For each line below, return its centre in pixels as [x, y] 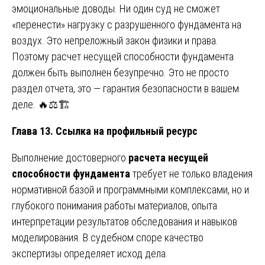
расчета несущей [168, 157]
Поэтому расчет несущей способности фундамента [123, 56]
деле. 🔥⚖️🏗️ [41, 104]
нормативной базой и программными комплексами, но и [130, 189]
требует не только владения [191, 173]
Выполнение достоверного [70, 157]
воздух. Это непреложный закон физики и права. [115, 40]
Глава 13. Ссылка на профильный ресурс [105, 131]
